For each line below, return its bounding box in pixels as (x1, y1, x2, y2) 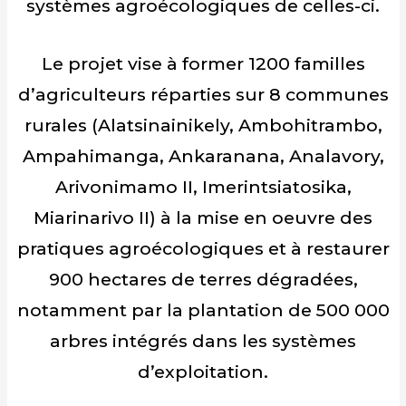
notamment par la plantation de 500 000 (16, 298, 390, 321)
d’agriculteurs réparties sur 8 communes (17, 82, 389, 105)
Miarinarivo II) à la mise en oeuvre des (34, 206, 372, 228)
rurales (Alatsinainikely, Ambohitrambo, (24, 113, 382, 136)
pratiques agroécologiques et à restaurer (16, 237, 390, 259)
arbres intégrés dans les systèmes (50, 329, 356, 352)
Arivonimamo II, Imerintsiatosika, (54, 175, 352, 198)
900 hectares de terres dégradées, (48, 267, 358, 290)
